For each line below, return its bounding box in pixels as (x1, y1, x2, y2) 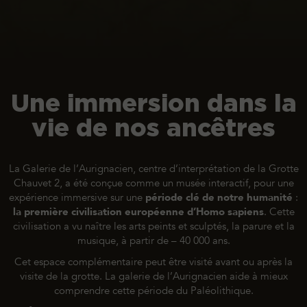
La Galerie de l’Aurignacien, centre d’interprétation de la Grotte (8, 162, 299, 175)
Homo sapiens (195, 205, 264, 219)
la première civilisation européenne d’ (12, 205, 196, 219)
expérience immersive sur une (9, 191, 145, 204)
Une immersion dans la (10, 92, 297, 116)
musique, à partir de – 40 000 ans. (77, 234, 230, 247)
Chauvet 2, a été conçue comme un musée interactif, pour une (13, 176, 294, 190)
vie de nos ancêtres (32, 116, 275, 141)
